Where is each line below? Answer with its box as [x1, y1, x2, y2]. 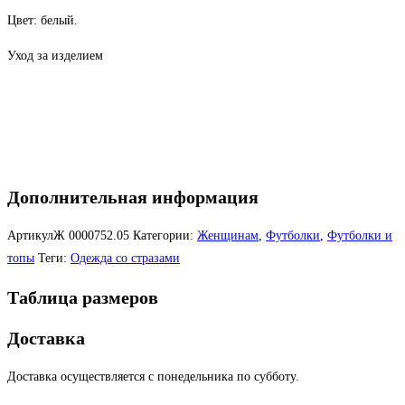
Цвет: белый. [7, 14, 78, 28]
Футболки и [327, 229, 392, 243]
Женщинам [197, 229, 259, 243]
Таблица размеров [7, 287, 158, 307]
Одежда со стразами [71, 251, 180, 266]
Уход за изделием [7, 49, 103, 63]
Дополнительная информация [7, 186, 259, 207]
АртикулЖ [7, 229, 69, 243]
